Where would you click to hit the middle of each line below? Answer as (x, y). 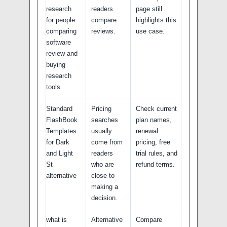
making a (105, 187)
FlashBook (62, 120)
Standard (59, 109)
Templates (61, 131)
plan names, (154, 120)
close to (103, 176)
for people (61, 20)
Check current (156, 109)
